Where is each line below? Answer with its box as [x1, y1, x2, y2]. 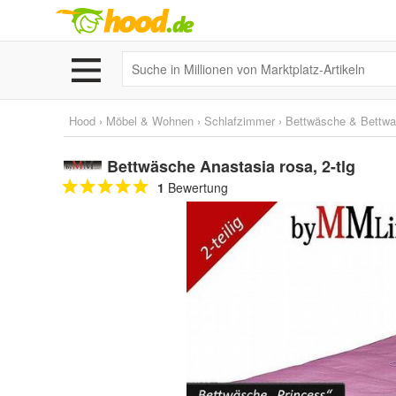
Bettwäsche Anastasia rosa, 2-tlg [106, 155, 355, 178]
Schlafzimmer [204, 112, 275, 129]
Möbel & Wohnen [106, 112, 194, 129]
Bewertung [164, 179, 228, 196]
